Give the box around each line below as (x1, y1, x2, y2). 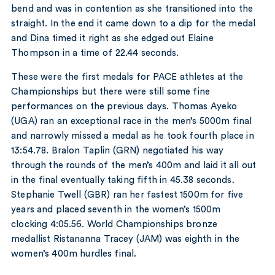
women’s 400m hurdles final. (11, 249, 136, 258)
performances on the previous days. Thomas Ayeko (11, 101, 238, 111)
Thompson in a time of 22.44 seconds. (11, 48, 179, 58)
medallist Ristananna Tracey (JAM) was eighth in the (11, 234, 239, 244)
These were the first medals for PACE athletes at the (11, 72, 243, 82)
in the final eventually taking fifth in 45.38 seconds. (11, 175, 234, 185)
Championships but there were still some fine (11, 87, 210, 96)
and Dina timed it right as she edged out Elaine (11, 33, 214, 43)
